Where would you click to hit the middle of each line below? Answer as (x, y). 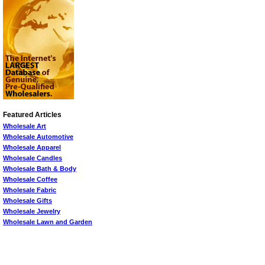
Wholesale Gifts (28, 201)
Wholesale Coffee (30, 179)
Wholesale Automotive (38, 137)
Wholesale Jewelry (32, 211)
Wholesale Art (25, 126)
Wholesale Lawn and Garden (48, 222)
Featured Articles (32, 115)
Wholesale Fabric (30, 190)
